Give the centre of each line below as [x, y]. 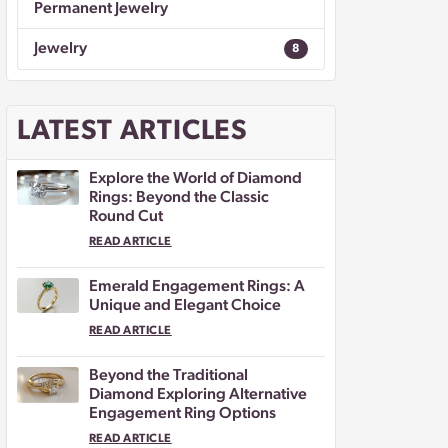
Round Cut [126, 217]
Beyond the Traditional [168, 376]
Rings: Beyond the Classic [179, 198]
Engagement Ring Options [182, 414]
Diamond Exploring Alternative [198, 395]
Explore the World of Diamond [195, 179]
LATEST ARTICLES [132, 132]
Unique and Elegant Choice [185, 306]
